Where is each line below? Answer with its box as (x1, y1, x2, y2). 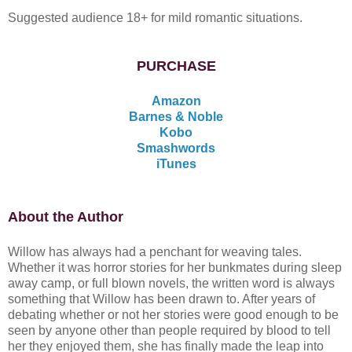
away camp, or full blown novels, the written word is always (8, 276, 335, 290)
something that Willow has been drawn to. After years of (8, 291, 315, 306)
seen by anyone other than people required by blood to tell (8, 323, 331, 337)
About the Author (8, 208, 123, 225)
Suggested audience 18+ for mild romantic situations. (8, 10, 302, 24)
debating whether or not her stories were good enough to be (8, 307, 339, 321)
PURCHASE (136, 57, 216, 74)
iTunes (156, 156, 196, 170)
